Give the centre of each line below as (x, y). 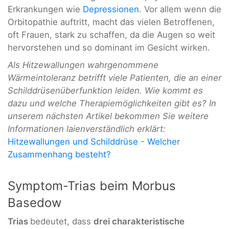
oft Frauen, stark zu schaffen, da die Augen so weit (111, 35)
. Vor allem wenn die (180, 9)
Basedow (35, 203)
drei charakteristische (139, 222)
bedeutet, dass (62, 222)
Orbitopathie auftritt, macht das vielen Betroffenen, (111, 22)
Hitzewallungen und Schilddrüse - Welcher (94, 141)
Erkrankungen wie (45, 9)
